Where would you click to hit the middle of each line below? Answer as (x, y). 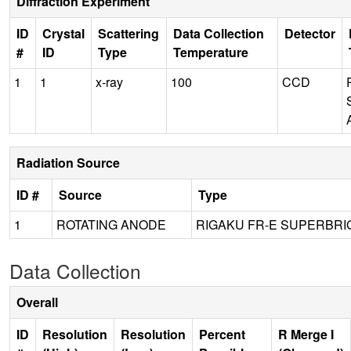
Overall (37, 302)
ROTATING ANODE (111, 224)
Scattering (128, 33)
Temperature (211, 52)
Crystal (63, 33)
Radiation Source (68, 162)
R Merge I (306, 334)
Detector (310, 33)
